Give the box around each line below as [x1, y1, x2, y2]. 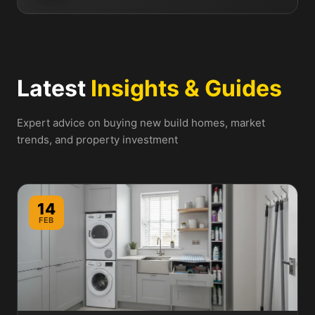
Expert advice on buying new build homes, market [17, 116, 265, 130]
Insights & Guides [91, 75, 282, 103]
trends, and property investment [17, 133, 178, 147]
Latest [17, 75, 91, 103]
